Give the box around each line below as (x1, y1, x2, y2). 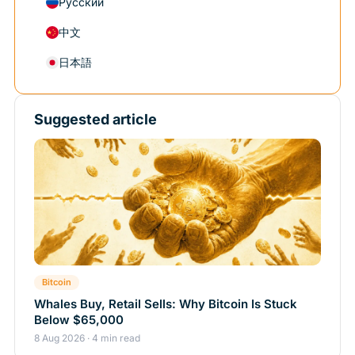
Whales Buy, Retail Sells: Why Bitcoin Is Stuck (34, 296, 297, 312)
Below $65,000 (34, 312, 124, 328)
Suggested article (34, 111, 157, 128)
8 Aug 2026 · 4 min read (34, 332, 140, 345)
